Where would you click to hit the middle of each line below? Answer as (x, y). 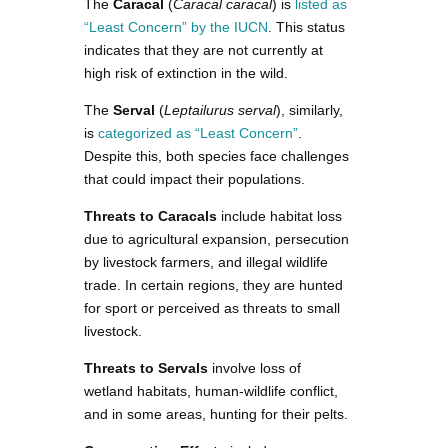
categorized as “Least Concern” (198, 132)
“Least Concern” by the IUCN (176, 26)
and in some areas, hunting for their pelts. (216, 413)
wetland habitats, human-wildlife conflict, (211, 390)
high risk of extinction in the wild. (186, 72)
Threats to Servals (146, 367)
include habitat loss (279, 215)
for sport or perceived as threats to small (212, 307)
